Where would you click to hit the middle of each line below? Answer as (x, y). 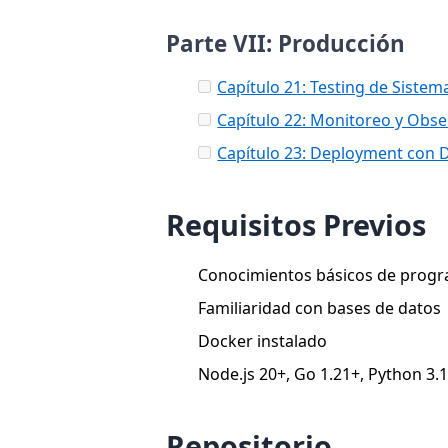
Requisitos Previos (296, 224)
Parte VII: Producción (286, 43)
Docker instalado (263, 340)
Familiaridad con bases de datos (320, 307)
